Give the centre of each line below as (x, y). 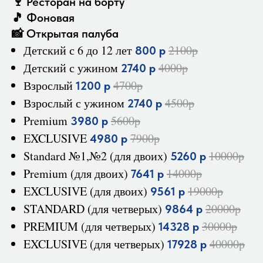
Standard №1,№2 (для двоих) (97, 156)
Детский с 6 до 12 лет (79, 50)
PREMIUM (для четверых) (91, 226)
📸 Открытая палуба (65, 33)
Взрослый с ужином (75, 103)
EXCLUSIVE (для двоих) (87, 191)
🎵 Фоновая (43, 18)
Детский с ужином (72, 68)
